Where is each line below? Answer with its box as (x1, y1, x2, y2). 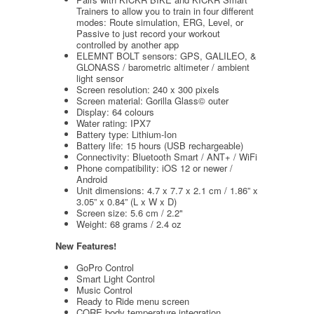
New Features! (55, 238, 116, 252)
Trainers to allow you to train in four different (76, 4, 254, 18)
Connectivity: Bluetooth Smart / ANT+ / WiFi (76, 149, 257, 163)
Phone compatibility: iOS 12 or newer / (76, 161, 233, 175)
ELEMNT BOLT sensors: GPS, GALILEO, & (76, 48, 257, 62)
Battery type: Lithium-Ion (76, 127, 177, 141)
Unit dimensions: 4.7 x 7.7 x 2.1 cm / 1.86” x (76, 183, 258, 197)
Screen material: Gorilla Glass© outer (76, 93, 228, 107)
